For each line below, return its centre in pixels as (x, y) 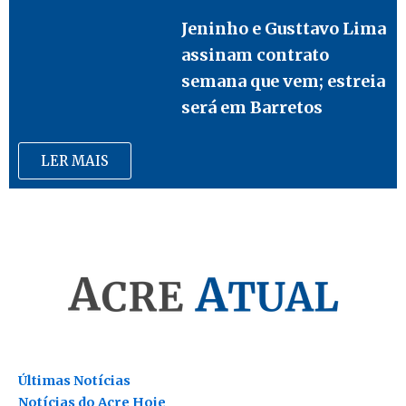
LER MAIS (75, 161)
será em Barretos (252, 107)
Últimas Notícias (74, 381)
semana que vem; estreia (284, 81)
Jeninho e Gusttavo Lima (284, 28)
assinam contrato (256, 54)
